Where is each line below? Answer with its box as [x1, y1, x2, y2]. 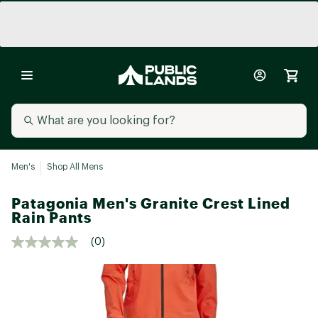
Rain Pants [11, 209, 92, 226]
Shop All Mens [47, 163, 103, 171]
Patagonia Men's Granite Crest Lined [11, 194, 290, 212]
